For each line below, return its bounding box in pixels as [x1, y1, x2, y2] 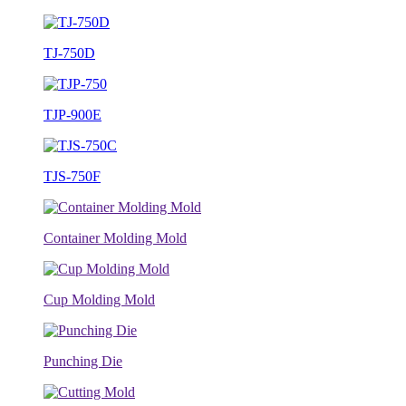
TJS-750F [43, 169, 101, 184]
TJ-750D [43, 45, 95, 61]
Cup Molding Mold [43, 292, 155, 307]
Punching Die [43, 353, 122, 369]
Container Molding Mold [43, 230, 187, 246]
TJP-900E [43, 107, 101, 122]
